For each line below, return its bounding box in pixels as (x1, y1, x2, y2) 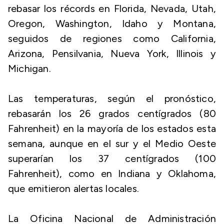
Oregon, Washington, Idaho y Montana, (8, 17, 216, 29)
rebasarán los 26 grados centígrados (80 (8, 107, 216, 119)
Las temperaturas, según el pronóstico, (8, 92, 216, 104)
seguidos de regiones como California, (8, 32, 216, 44)
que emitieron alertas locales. (8, 182, 139, 194)
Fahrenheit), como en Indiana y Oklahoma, (8, 167, 216, 179)
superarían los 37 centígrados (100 (8, 152, 216, 164)
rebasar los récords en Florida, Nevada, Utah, (8, 2, 216, 14)
